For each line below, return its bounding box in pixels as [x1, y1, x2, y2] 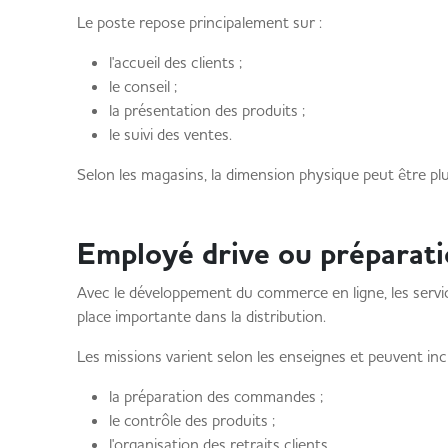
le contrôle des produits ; [108, 410, 275, 430]
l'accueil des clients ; [108, 52, 242, 72]
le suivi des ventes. [108, 124, 232, 144]
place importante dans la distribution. [76, 306, 326, 326]
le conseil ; [108, 76, 177, 96]
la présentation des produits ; [108, 100, 305, 120]
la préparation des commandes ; [108, 386, 323, 406]
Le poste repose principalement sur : [76, 12, 322, 32]
